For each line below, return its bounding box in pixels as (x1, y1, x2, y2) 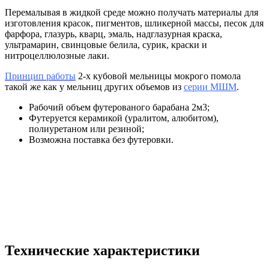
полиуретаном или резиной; (29, 123, 144, 134)
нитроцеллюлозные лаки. (5, 50, 109, 61)
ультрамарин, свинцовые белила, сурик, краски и (5, 39, 207, 50)
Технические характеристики (5, 242, 200, 258)
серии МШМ (184, 81, 237, 92)
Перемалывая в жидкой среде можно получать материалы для (5, 7, 258, 17)
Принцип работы (5, 70, 76, 81)
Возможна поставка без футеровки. (29, 134, 174, 145)
